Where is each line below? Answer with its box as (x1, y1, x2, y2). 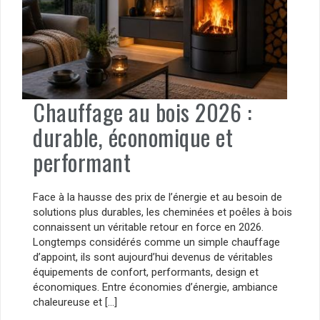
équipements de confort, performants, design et (33, 266, 259, 279)
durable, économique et (33, 119, 233, 154)
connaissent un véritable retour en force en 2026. (33, 221, 264, 234)
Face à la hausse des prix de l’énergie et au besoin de (33, 191, 282, 204)
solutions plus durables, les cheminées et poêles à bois (33, 206, 292, 219)
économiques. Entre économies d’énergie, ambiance (33, 281, 278, 294)
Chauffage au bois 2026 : (33, 94, 251, 129)
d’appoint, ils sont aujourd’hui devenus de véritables (33, 251, 273, 264)
